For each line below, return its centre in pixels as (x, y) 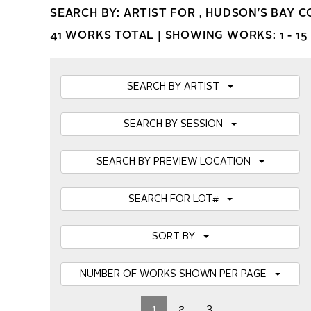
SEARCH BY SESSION (177, 124)
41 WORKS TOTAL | (108, 36)
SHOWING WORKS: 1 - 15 (236, 36)
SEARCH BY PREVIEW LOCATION (177, 162)
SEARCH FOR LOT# (177, 199)
